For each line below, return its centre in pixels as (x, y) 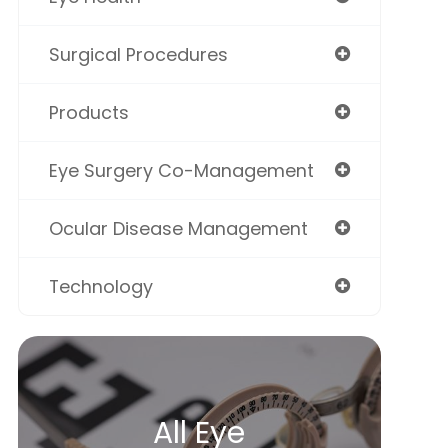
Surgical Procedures (138, 54)
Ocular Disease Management (178, 228)
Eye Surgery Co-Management (181, 170)
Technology (100, 286)
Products (88, 112)
